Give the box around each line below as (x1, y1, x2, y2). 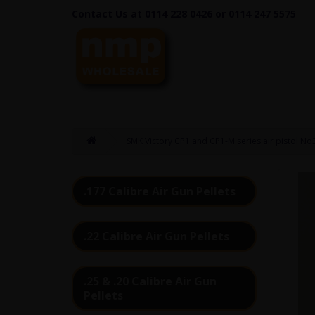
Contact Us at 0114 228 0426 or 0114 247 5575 (72, 7, 296, 20)
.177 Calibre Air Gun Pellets (84, 183, 236, 199)
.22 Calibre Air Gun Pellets (84, 228, 229, 244)
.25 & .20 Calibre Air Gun (84, 273, 217, 289)
